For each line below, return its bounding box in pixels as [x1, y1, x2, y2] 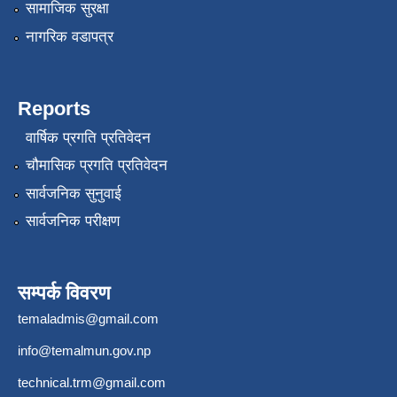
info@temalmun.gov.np [18, 343, 151, 359]
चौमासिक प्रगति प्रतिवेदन [25, 157, 167, 175]
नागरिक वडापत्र [25, 27, 113, 45]
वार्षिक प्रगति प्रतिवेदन [25, 128, 151, 146]
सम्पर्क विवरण [18, 282, 110, 305]
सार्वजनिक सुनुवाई [25, 184, 121, 202]
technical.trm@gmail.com [18, 375, 166, 391]
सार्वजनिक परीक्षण [25, 213, 120, 230]
